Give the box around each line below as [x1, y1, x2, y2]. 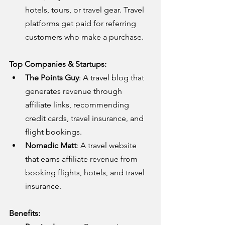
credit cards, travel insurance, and [25, 113, 146, 123]
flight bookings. [25, 127, 82, 137]
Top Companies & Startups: [9, 59, 106, 69]
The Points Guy [25, 72, 79, 82]
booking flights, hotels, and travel [25, 167, 147, 177]
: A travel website [76, 140, 139, 150]
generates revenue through [25, 86, 124, 96]
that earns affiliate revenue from [25, 154, 140, 164]
